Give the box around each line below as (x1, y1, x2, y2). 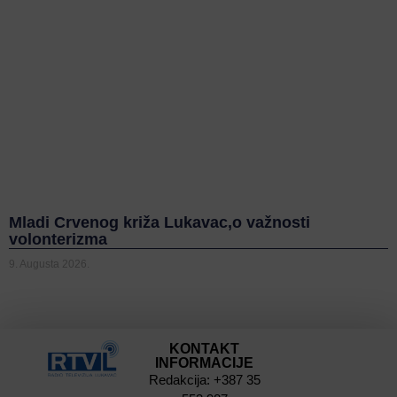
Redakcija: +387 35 (148, 371, 261, 387)
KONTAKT (169, 340, 240, 356)
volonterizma (9, 230, 107, 248)
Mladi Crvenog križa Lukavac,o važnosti (9, 213, 310, 231)
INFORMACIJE (155, 354, 254, 370)
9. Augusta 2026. (9, 257, 90, 270)
